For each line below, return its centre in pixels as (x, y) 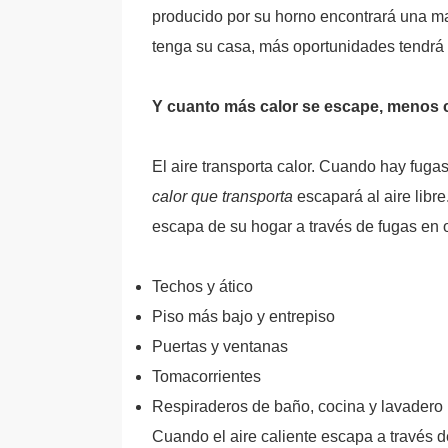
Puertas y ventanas (220, 346)
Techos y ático (202, 286)
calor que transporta (222, 196)
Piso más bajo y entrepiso (243, 316)
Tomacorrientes (206, 376)
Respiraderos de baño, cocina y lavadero (297, 406)
